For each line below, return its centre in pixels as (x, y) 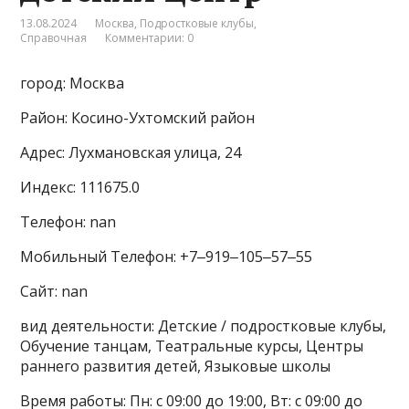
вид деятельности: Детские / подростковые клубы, (204, 326)
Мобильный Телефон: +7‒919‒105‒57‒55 (167, 257)
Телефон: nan (68, 222)
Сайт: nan (54, 292)
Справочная (54, 38)
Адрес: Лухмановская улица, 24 (131, 153)
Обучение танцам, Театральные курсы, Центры (192, 346)
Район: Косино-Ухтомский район (138, 118)
